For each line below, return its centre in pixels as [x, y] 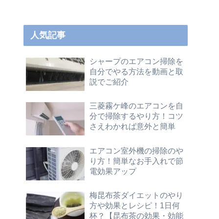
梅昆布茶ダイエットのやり [136, 195]
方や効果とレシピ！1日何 [135, 206]
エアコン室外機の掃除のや [136, 150]
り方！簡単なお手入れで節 [136, 161]
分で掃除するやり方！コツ [136, 116]
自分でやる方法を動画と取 [136, 71]
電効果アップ [113, 171]
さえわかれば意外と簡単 [132, 126]
